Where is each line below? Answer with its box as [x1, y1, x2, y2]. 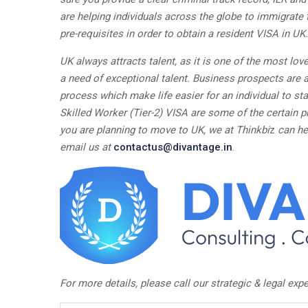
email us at [60, 141, 113, 154]
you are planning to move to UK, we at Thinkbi [60, 124, 269, 137]
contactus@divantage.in [113, 141, 232, 154]
